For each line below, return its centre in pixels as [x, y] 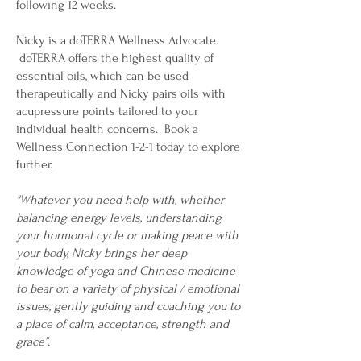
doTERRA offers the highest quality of [115, 58]
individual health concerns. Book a [107, 129]
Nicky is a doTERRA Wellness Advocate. [117, 40]
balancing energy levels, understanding [119, 218]
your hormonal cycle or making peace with [127, 235]
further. [34, 164]
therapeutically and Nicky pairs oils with [121, 93]
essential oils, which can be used [102, 76]
